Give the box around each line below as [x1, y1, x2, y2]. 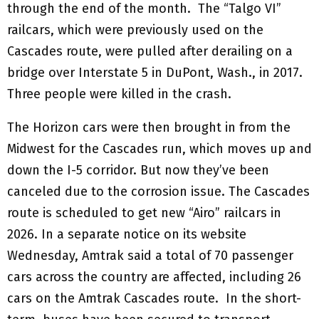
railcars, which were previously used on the [7, 22, 263, 38]
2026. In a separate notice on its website [7, 226, 246, 243]
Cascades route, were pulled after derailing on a [7, 43, 293, 60]
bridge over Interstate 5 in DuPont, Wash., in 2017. [7, 65, 303, 81]
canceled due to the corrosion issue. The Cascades [7, 184, 310, 200]
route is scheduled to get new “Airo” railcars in [7, 205, 281, 221]
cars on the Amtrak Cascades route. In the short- [7, 291, 301, 307]
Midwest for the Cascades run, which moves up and [7, 141, 312, 157]
